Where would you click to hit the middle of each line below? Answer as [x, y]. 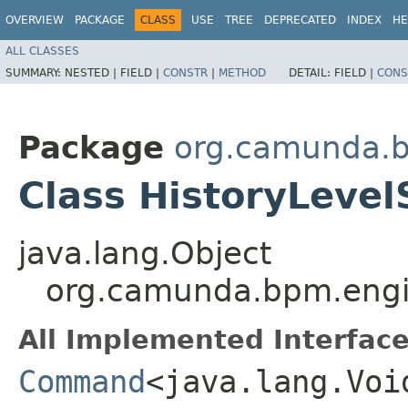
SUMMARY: [35, 72]
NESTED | [92, 72]
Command [82, 381]
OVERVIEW [35, 20]
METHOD [242, 72]
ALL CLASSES [42, 51]
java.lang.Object [145, 253]
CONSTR [185, 72]
